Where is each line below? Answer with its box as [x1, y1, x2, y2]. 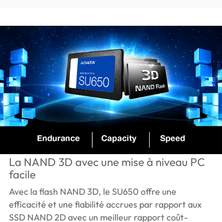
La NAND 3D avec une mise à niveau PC [8, 155, 205, 169]
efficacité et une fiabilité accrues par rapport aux [8, 199, 202, 211]
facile [8, 167, 36, 182]
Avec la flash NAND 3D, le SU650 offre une [8, 186, 176, 198]
